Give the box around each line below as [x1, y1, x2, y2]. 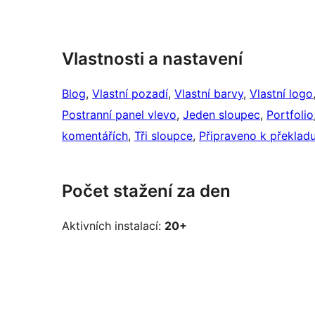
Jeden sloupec [183, 108, 260, 122]
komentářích [62, 129, 128, 143]
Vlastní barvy [174, 86, 243, 101]
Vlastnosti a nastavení [62, 49, 243, 70]
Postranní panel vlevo [62, 108, 176, 122]
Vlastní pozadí [92, 86, 168, 101]
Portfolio [266, 108, 314, 122]
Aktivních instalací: [62, 219, 165, 233]
